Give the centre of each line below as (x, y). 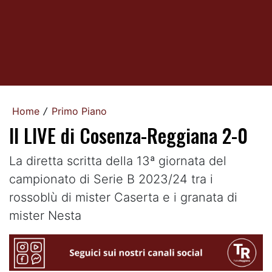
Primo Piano (79, 111)
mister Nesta (45, 216)
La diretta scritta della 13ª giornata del (118, 161)
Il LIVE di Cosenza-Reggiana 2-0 (128, 135)
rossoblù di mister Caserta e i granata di (123, 197)
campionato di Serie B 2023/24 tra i (111, 179)
